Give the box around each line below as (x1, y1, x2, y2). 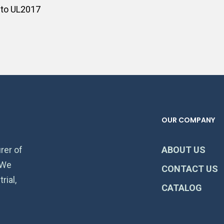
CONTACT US (161, 163, 218, 174)
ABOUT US (161, 144, 205, 155)
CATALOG (161, 182, 202, 193)
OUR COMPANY (161, 115, 215, 125)
